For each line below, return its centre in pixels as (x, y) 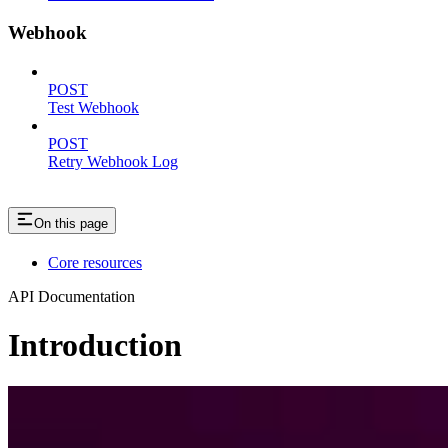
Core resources (95, 262)
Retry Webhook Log (113, 161)
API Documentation (71, 296)
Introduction (95, 345)
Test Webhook (93, 107)
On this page (71, 223)
